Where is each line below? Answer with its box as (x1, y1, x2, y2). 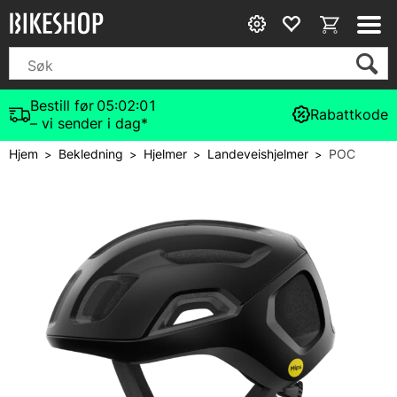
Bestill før (30, 97, 94, 114)
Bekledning (58, 146, 123, 161)
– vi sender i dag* (30, 114, 148, 132)
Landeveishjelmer (207, 146, 308, 161)
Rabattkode (310, 105, 388, 123)
